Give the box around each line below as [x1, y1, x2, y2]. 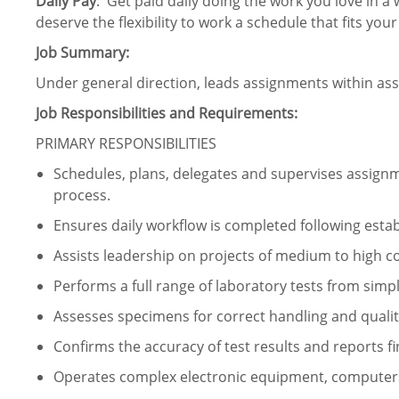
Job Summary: [36, 43, 129, 63]
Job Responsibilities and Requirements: [36, 103, 297, 124]
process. [53, 185, 110, 206]
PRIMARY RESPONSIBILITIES [36, 134, 216, 154]
